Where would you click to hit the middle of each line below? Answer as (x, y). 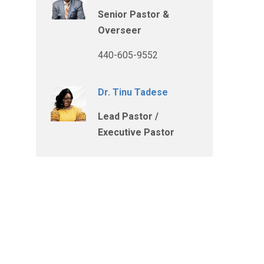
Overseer (120, 30)
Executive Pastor (136, 132)
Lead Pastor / (128, 116)
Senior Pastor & (133, 14)
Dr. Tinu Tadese (133, 92)
